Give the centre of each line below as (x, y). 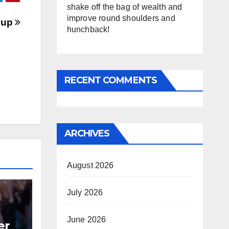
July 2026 (85, 192)
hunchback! (88, 29)
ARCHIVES (87, 133)
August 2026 (90, 165)
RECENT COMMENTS (110, 80)
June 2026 (86, 220)
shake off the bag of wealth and (124, 7)
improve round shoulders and (121, 18)
